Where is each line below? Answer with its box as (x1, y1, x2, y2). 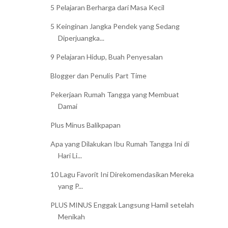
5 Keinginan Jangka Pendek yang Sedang (50, 22, 180, 31)
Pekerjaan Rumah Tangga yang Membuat (50, 90, 179, 99)
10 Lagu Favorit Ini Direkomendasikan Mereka (50, 170, 194, 179)
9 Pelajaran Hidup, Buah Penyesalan (50, 52, 163, 62)
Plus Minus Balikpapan (50, 121, 121, 130)
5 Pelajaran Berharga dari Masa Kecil (50, 3, 164, 12)
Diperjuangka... (58, 34, 104, 43)
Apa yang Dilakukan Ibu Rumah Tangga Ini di (50, 139, 189, 149)
